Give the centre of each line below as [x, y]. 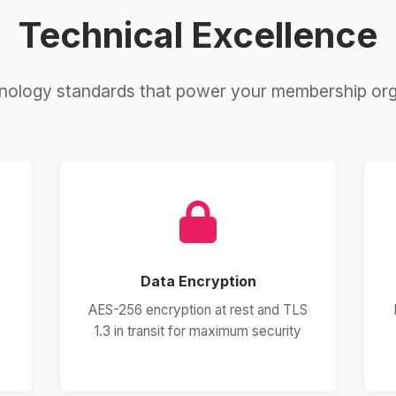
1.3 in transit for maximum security [198, 331]
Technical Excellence [198, 35]
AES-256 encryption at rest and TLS [198, 310]
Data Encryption [198, 281]
